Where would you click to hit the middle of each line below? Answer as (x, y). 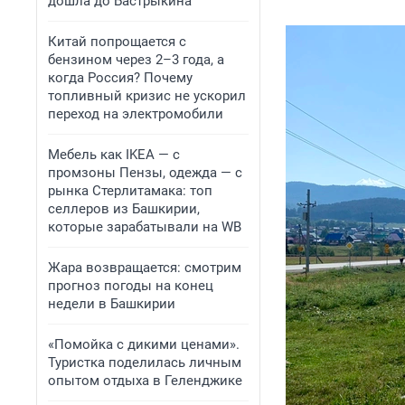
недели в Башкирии (112, 304)
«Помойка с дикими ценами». (144, 344)
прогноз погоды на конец (131, 286)
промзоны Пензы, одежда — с (145, 173)
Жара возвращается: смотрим (145, 268)
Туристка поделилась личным (145, 363)
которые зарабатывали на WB (145, 227)
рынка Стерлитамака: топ (130, 191)
